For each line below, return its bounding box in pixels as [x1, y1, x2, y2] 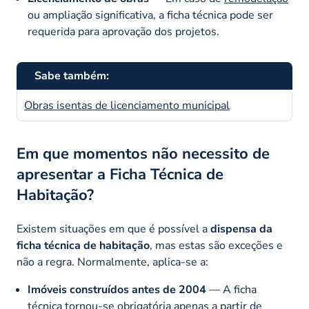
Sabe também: [34, 68, 109, 83]
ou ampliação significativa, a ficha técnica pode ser [28, 7, 273, 23]
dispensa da [210, 221, 272, 237]
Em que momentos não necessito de [17, 143, 270, 164]
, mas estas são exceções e [150, 237, 283, 253]
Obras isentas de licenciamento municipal [24, 97, 230, 113]
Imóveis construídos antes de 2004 [28, 281, 206, 297]
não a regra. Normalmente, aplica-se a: [17, 254, 208, 270]
